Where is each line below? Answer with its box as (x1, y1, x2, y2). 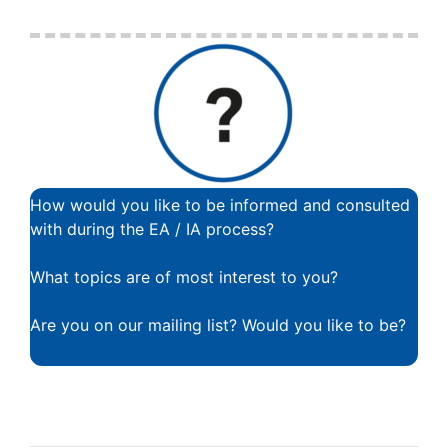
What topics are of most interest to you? (30, 266, 338, 287)
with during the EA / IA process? (30, 218, 274, 239)
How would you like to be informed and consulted (30, 194, 410, 215)
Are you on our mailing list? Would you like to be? (30, 314, 406, 335)
